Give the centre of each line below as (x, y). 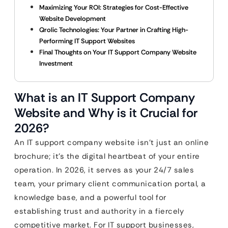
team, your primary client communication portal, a (110, 184)
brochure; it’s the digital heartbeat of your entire (107, 156)
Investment (56, 63)
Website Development (73, 19)
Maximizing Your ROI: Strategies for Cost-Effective (114, 7)
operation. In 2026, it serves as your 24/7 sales (104, 170)
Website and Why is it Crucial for (106, 113)
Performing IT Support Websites (87, 41)
